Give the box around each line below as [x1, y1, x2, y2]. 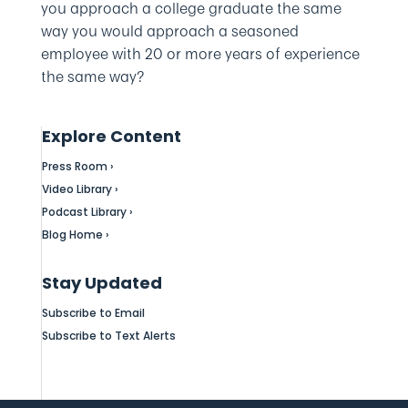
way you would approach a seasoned [40, 20, 299, 43]
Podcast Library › [41, 204, 133, 220]
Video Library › [41, 181, 118, 198]
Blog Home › [41, 227, 109, 243]
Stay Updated [41, 271, 162, 295]
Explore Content [41, 125, 181, 148]
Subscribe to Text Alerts [41, 328, 176, 344]
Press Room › [41, 158, 114, 175]
